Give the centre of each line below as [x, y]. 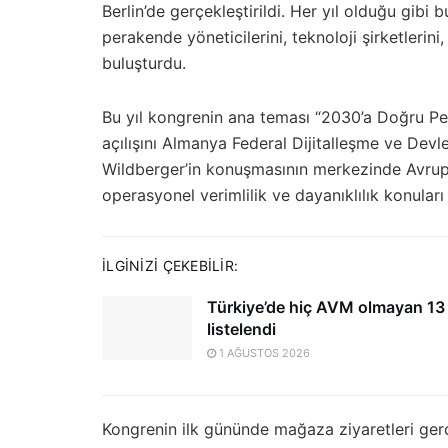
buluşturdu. [144, 63]
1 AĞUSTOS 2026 [263, 353]
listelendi [241, 329]
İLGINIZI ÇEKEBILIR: [170, 265]
